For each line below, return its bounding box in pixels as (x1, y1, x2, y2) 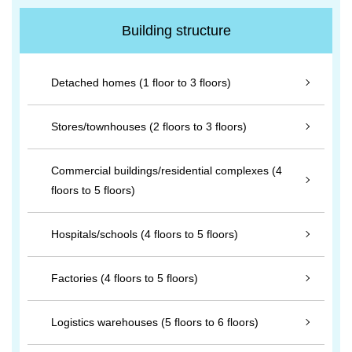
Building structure (121, 23, 231, 38)
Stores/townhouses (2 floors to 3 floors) (51, 120, 247, 133)
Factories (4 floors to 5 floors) (51, 272, 198, 284)
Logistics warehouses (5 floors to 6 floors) (51, 316, 258, 328)
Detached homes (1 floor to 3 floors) (51, 76, 231, 89)
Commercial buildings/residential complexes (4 (51, 164, 282, 177)
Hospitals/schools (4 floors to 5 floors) (51, 228, 238, 240)
